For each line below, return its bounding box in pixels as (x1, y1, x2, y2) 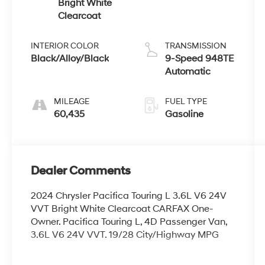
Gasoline (164, 108, 203, 120)
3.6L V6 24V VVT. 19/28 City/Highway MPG (31, 229, 219, 241)
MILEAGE (54, 96, 90, 106)
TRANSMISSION (164, 40, 227, 51)
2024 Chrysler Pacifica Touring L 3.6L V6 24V (31, 190, 227, 202)
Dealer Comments (31, 164, 131, 178)
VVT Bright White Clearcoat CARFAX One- (31, 203, 214, 215)
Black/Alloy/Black (31, 52, 109, 64)
